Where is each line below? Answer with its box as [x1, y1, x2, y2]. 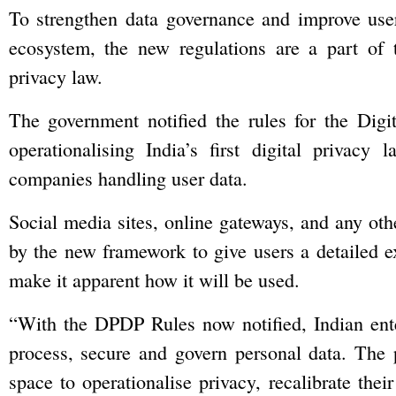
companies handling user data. [8, 165, 247, 191]
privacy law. [8, 64, 103, 89]
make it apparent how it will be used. [8, 267, 300, 293]
